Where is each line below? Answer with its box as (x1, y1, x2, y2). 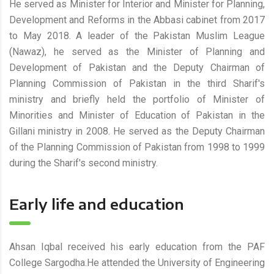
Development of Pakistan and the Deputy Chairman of (9, 61, 265, 73)
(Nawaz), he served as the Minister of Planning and (9, 45, 265, 57)
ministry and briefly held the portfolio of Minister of (9, 93, 265, 105)
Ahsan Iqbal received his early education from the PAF (9, 240, 265, 253)
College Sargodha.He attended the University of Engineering (9, 256, 265, 268)
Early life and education (9, 194, 184, 213)
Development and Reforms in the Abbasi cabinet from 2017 (9, 13, 265, 26)
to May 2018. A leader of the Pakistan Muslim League (9, 29, 265, 42)
